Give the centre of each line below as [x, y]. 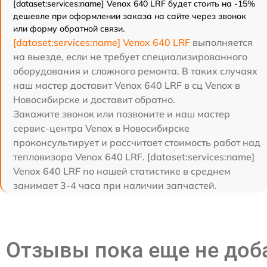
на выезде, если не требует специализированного [130, 57]
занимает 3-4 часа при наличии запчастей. [115, 185]
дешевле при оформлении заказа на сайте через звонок [130, 16]
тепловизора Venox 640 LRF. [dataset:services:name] [134, 157]
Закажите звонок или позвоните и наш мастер [122, 114]
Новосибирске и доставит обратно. [94, 100]
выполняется [221, 42]
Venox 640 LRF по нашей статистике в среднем [122, 171]
